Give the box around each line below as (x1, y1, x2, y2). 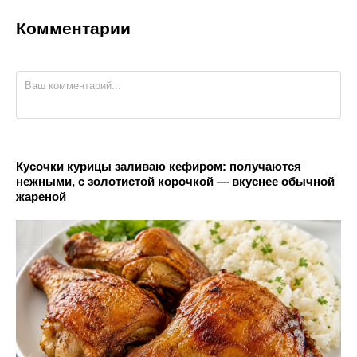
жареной (16, 189, 66, 203)
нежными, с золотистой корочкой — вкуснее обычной (16, 174, 335, 188)
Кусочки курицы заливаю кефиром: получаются (16, 159, 301, 173)
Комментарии (16, 18, 131, 37)
